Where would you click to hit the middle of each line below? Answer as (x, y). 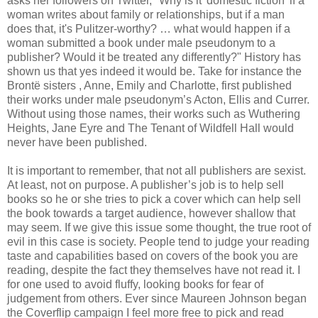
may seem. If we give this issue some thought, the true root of (159, 227)
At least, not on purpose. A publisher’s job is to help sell (146, 185)
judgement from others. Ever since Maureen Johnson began (157, 298)
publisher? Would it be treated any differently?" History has (154, 57)
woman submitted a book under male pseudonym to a (141, 43)
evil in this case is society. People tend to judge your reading (158, 241)
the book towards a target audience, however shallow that (151, 213)
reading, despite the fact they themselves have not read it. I (154, 270)
